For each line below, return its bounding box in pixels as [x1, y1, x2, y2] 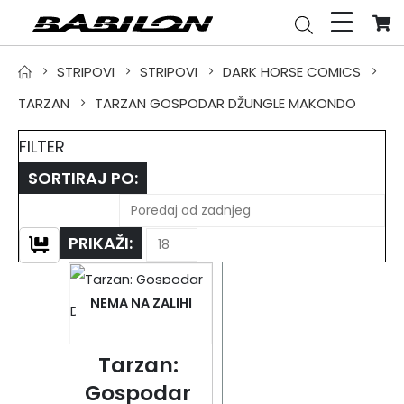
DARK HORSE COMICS [223, 62, 361, 81]
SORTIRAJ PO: [28, 167, 138, 189]
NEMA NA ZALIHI [89, 293, 192, 312]
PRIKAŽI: [69, 232, 133, 254]
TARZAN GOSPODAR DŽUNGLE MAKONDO [95, 94, 356, 113]
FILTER [19, 135, 65, 158]
